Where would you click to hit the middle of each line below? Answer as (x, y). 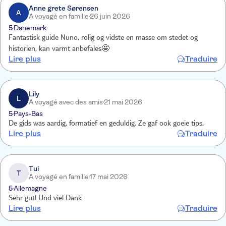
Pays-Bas (28, 114)
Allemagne (30, 188)
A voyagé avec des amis (66, 102)
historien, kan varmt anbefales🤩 (59, 49)
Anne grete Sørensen (64, 8)
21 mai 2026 (123, 102)
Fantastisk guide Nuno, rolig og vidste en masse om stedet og (103, 38)
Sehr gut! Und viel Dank (45, 199)
